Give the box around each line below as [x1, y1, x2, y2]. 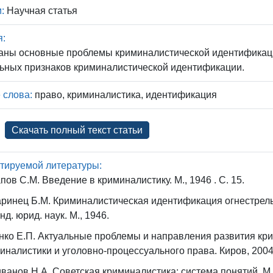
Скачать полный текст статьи [12, 125, 143, 135]
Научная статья [4, 5, 78, 16]
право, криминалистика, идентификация [32, 90, 218, 100]
